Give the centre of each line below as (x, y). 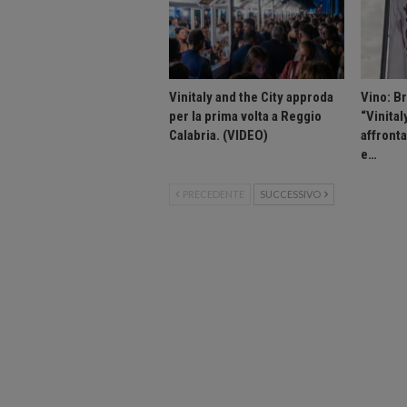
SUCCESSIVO (291, 194)
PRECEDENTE (213, 194)
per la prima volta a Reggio (245, 117)
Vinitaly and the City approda (251, 98)
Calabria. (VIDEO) (218, 136)
